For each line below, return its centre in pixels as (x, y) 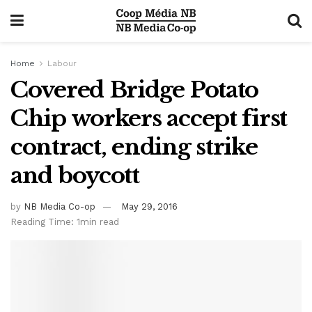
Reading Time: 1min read (65, 221)
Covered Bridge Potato (135, 90)
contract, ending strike (134, 147)
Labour (62, 63)
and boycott (75, 175)
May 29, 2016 (149, 206)
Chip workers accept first (149, 118)
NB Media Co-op (60, 206)
